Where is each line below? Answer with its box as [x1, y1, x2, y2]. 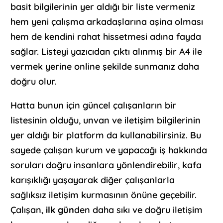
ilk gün [46, 204, 75, 216]
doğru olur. [10, 75, 57, 87]
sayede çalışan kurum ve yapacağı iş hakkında [10, 144, 208, 156]
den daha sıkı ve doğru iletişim [74, 204, 203, 216]
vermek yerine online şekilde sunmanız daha [10, 60, 200, 72]
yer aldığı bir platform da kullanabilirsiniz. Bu [10, 129, 202, 141]
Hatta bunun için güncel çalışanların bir [10, 99, 177, 111]
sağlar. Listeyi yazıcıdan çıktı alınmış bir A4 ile [10, 45, 203, 57]
